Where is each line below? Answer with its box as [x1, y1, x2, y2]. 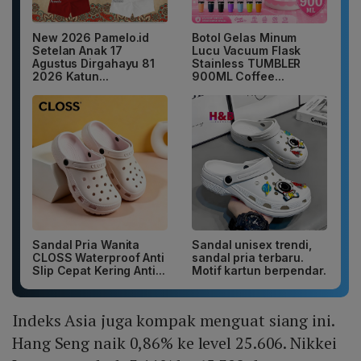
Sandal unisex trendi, [192, 238, 312, 252]
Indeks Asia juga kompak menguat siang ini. [12, 309, 334, 332]
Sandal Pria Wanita [32, 238, 140, 252]
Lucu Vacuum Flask [192, 44, 301, 58]
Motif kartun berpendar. [192, 263, 326, 278]
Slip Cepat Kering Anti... [32, 263, 165, 278]
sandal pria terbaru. [192, 251, 305, 265]
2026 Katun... [32, 69, 109, 84]
